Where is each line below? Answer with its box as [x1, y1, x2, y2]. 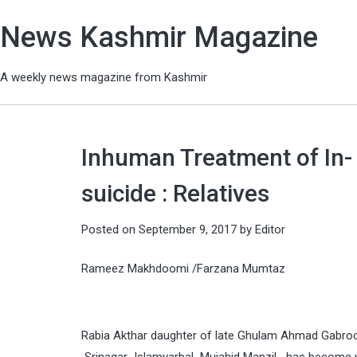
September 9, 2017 [139, 222, 237, 237]
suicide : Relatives [81, 178, 269, 207]
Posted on [81, 222, 139, 237]
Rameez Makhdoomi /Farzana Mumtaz [81, 261, 285, 276]
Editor [255, 222, 285, 237]
